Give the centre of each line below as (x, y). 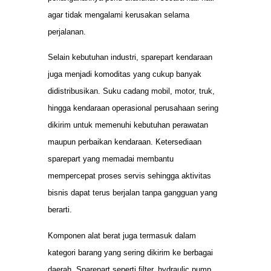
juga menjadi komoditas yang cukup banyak (125, 74)
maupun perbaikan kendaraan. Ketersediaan (125, 142)
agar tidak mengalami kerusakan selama (119, 15)
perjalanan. (67, 31)
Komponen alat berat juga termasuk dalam (122, 235)
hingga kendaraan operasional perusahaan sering (133, 108)
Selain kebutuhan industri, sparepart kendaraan (130, 57)
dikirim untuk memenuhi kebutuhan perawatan (128, 125)
